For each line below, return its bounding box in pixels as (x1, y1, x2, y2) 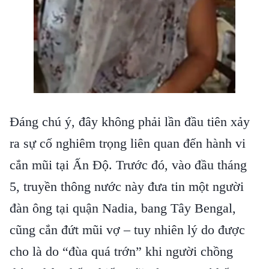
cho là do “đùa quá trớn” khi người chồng (10, 244, 233, 259)
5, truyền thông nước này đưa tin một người (10, 179, 244, 194)
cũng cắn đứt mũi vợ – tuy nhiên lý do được (10, 222, 245, 237)
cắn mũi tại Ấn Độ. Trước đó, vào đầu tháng (10, 157, 247, 172)
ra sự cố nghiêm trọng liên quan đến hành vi (10, 136, 246, 151)
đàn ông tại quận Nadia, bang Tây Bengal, (10, 201, 236, 216)
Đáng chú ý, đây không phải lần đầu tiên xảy (10, 114, 250, 129)
